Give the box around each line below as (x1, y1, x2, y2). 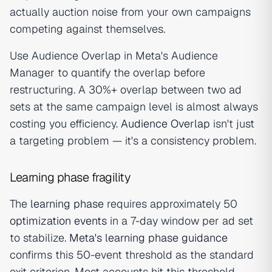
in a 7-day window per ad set (107, 214, 253, 228)
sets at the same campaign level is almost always (10, 100, 258, 114)
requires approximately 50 (104, 197, 237, 211)
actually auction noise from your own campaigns (10, 5, 251, 19)
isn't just (210, 117, 254, 131)
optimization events (10, 214, 107, 228)
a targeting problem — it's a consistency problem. (10, 134, 256, 148)
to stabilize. (10, 231, 69, 245)
